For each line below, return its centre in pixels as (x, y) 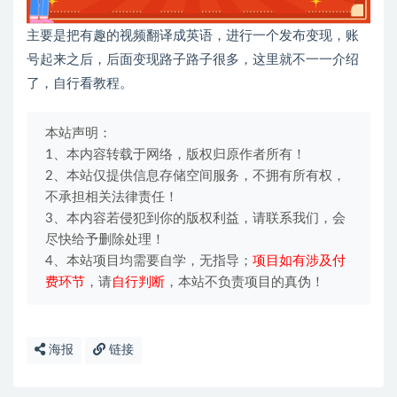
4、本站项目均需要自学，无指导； (149, 261)
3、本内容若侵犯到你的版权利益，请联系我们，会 (195, 218)
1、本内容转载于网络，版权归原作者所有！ (175, 154)
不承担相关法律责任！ (112, 197)
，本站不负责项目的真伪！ (245, 282)
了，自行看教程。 (80, 83)
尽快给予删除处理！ (105, 239)
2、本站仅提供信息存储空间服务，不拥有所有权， (195, 175)
